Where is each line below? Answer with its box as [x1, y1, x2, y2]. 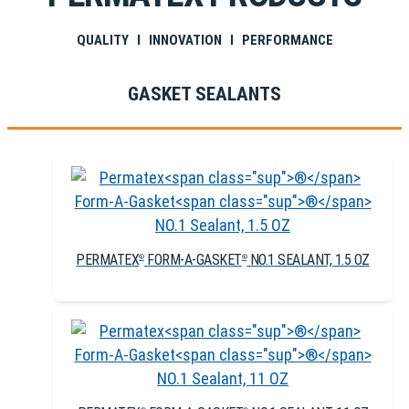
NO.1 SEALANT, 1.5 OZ [246, 250, 370, 268]
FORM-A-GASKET [143, 250, 242, 268]
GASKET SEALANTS [128, 81, 281, 105]
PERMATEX [76, 250, 140, 268]
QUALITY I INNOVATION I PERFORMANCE [76, 31, 333, 48]
